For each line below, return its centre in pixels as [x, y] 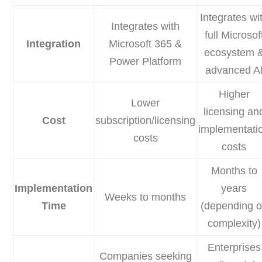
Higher [234, 94]
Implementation [54, 189]
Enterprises [234, 248]
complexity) [234, 224]
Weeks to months [146, 197]
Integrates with [146, 27]
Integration [54, 44]
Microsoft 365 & [146, 44]
